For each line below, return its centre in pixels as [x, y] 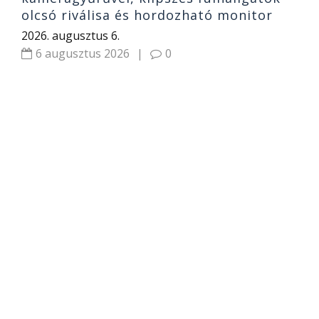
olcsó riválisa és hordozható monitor [147, 15]
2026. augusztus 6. [70, 36]
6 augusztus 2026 [83, 54]
